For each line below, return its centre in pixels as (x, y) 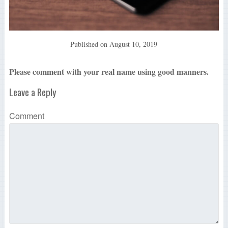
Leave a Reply (33, 92)
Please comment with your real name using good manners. (109, 72)
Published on (90, 44)
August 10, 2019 (134, 44)
